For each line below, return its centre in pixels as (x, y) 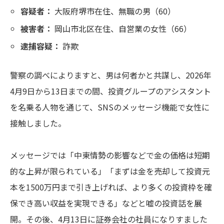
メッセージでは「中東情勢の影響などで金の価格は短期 (110, 155)
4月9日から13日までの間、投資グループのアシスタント (110, 91)
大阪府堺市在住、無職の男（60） (114, 11)
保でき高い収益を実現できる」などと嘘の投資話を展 (106, 203)
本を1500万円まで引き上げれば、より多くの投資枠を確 (111, 187)
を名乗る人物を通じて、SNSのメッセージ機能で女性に (110, 107)
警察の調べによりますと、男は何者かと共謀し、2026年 (111, 75)
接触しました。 (38, 123)
